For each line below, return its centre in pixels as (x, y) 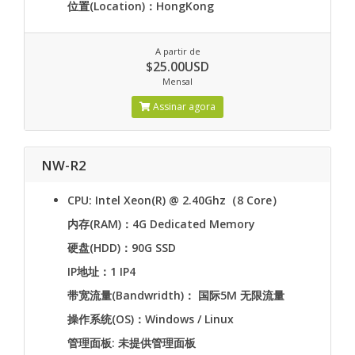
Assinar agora (183, 107)
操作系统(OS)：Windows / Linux (151, 319)
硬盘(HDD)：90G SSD (122, 248)
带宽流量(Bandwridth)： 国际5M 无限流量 (176, 295)
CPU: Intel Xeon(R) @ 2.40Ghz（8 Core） (175, 200)
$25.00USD (177, 67)
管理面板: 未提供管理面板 (132, 343)
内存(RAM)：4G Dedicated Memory (161, 224)
